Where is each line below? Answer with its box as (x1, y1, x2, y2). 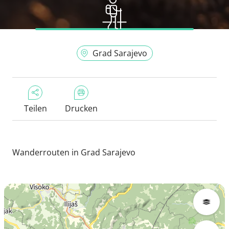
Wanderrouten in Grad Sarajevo (12, 146, 135, 158)
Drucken (65, 102, 98, 114)
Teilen (24, 102, 47, 114)
